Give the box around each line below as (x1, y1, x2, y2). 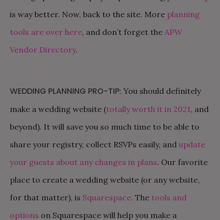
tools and (151, 192, 187, 202)
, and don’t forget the (82, 27, 165, 37)
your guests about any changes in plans (10, 157, 157, 167)
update (179, 139, 205, 149)
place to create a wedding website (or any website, (10, 174, 200, 185)
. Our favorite (157, 157, 208, 167)
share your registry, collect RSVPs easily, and (10, 139, 179, 149)
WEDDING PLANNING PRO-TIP (10, 85, 119, 97)
